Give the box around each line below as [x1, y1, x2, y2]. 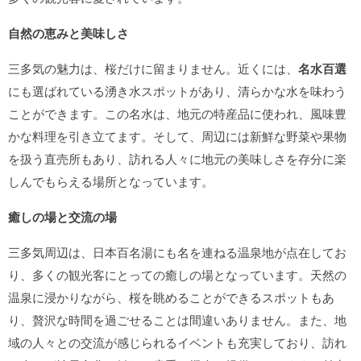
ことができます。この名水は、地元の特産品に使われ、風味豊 [8, 105, 346, 122]
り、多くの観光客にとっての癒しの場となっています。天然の [8, 266, 346, 283]
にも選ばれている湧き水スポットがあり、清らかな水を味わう [8, 82, 346, 99]
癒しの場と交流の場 [8, 208, 117, 226]
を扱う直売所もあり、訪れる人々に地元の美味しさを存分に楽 [8, 150, 346, 167]
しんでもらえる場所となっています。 [8, 172, 214, 189]
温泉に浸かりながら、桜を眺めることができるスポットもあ [8, 288, 334, 305]
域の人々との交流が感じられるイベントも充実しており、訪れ [8, 334, 346, 351]
